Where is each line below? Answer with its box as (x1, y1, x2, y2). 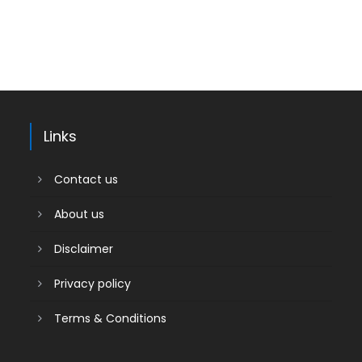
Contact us (54, 171, 119, 187)
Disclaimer (54, 241, 114, 257)
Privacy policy (54, 276, 132, 292)
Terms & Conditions (54, 310, 167, 326)
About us (54, 206, 105, 222)
